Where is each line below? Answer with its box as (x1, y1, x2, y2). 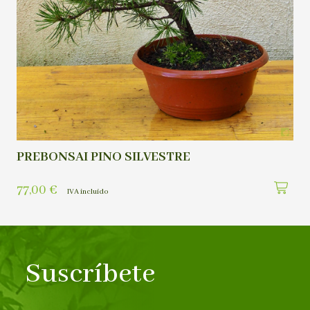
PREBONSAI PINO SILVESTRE (17, 148, 190, 165)
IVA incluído (67, 186, 109, 197)
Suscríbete (25, 257, 155, 292)
